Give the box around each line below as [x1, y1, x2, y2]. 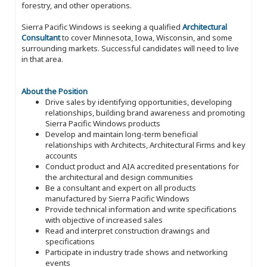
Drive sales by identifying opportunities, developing [45, 96, 232, 107]
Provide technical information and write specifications [45, 203, 237, 215]
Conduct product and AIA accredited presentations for [45, 160, 239, 172]
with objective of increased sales [45, 214, 163, 225]
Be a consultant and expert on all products [45, 182, 196, 193]
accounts [45, 150, 77, 161]
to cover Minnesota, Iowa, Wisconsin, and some [60, 32, 232, 43]
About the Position [21, 85, 88, 97]
